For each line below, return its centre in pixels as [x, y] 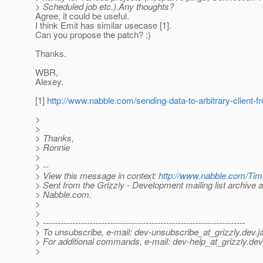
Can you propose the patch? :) [93, 35]
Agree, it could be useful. [82, 16]
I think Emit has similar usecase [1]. [103, 25]
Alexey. [49, 82]
